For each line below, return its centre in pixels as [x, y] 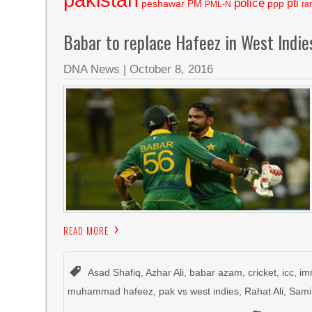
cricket [263, 272]
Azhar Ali [165, 272]
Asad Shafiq [115, 272]
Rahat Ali [264, 291]
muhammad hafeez [111, 291]
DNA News [92, 69]
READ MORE [86, 231]
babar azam [216, 272]
